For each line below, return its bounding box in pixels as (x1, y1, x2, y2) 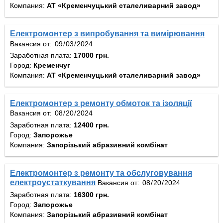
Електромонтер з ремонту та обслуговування (10, 168, 192, 177)
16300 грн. (74, 190, 109, 199)
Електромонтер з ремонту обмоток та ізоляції (10, 99, 192, 108)
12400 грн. (74, 120, 109, 129)
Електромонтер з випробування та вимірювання (10, 29, 205, 38)
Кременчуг (33, 61, 70, 69)
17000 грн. (74, 51, 109, 59)
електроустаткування (10, 178, 96, 187)
